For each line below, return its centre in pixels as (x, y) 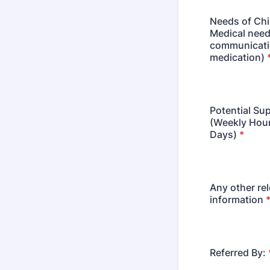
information (237, 199)
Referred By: (238, 253)
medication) (237, 57)
